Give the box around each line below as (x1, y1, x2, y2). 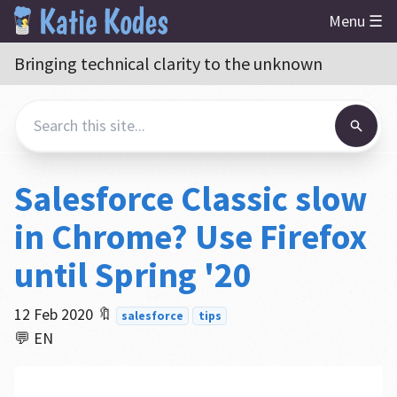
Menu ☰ (329, 11, 383, 31)
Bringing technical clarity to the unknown (13, 52, 323, 74)
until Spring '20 (13, 253, 252, 297)
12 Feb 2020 (13, 304, 93, 324)
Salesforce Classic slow (13, 176, 368, 221)
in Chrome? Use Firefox (13, 214, 367, 259)
